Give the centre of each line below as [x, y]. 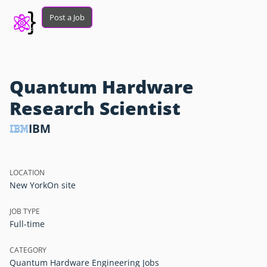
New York [28, 185]
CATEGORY [28, 250]
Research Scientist [95, 108]
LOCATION [27, 173]
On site [61, 185]
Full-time [27, 224]
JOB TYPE [25, 211]
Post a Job [67, 18]
